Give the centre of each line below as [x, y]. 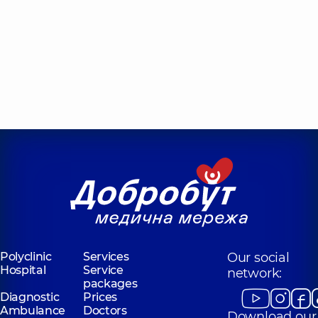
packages [110, 284]
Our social [258, 258]
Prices [100, 297]
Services [106, 257]
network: [254, 273]
